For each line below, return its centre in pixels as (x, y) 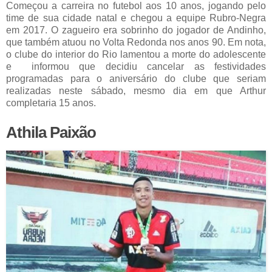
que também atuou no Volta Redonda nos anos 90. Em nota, (136, 42)
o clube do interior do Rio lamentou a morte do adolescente (136, 55)
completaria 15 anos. (51, 103)
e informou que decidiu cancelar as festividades (136, 67)
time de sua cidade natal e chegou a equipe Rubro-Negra (136, 18)
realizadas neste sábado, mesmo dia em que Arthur (136, 91)
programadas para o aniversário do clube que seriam (136, 79)
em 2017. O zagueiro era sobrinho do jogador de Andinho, (136, 30)
